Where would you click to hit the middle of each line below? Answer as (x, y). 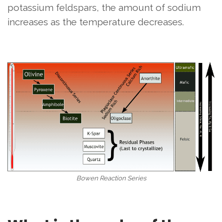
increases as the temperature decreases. (96, 22)
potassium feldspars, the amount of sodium (104, 7)
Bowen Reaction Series (111, 178)
